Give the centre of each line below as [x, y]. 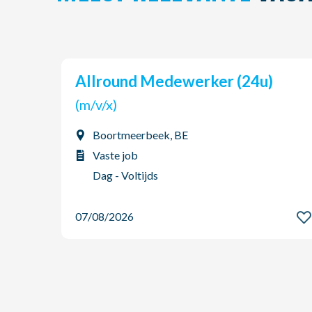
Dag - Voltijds [125, 175]
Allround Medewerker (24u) [180, 81]
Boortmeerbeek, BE [140, 135]
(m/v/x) [106, 104]
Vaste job [115, 155]
